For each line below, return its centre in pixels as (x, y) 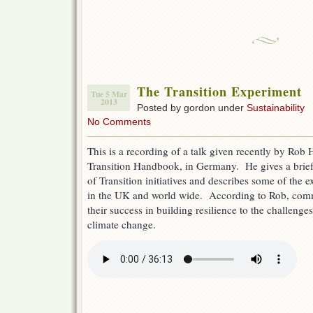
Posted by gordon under (192, 108)
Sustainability (276, 108)
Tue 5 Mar (109, 94)
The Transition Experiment (219, 92)
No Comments (119, 122)
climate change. (122, 225)
